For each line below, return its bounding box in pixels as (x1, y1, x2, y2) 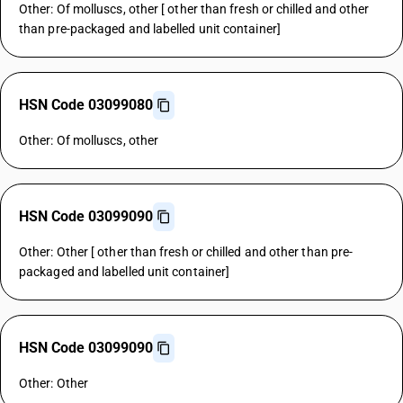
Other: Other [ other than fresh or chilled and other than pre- (19, 245, 354, 259)
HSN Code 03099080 (19, 96, 153, 113)
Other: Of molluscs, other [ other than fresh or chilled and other (19, 2, 370, 16)
